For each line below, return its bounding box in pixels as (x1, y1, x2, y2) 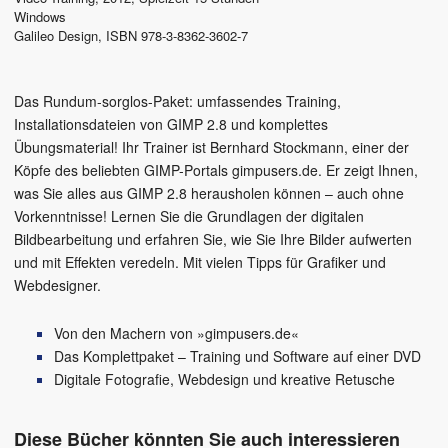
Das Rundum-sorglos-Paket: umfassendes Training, (14, 91, 341, 112)
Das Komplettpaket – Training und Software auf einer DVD (54, 346, 421, 367)
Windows (14, 7, 66, 27)
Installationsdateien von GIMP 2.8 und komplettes (14, 114, 328, 135)
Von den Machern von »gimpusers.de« (54, 323, 299, 344)
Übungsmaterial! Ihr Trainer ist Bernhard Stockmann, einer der (14, 137, 409, 158)
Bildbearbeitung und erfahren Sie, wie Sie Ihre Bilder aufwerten (14, 229, 412, 250)
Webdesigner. (14, 275, 101, 296)
